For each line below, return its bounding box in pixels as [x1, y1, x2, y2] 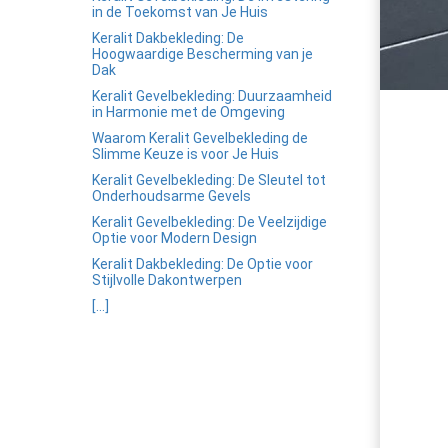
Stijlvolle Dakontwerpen [92, 272, 242, 288]
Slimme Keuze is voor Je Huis [92, 146, 279, 162]
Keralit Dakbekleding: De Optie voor [92, 256, 313, 272]
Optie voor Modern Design [92, 230, 257, 246]
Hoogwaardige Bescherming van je [92, 46, 313, 62]
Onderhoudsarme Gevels [92, 188, 251, 204]
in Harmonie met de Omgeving [92, 104, 285, 120]
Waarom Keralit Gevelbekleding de [92, 130, 308, 146]
